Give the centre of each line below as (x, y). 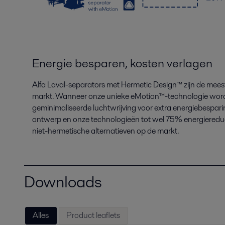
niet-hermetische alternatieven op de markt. (105, 131)
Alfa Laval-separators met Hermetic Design (104, 84)
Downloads (63, 182)
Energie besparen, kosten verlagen (122, 63)
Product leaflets (93, 215)
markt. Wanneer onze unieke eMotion (96, 96)
